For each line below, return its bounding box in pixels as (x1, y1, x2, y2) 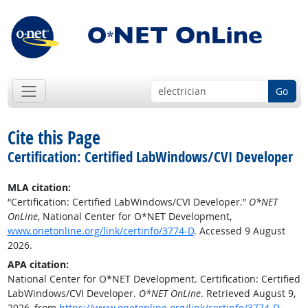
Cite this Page (7, 125, 100, 151)
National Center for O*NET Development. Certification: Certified (7, 272, 300, 286)
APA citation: (7, 258, 69, 272)
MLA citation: (7, 181, 71, 195)
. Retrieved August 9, (200, 287, 296, 300)
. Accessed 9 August (193, 224, 285, 238)
